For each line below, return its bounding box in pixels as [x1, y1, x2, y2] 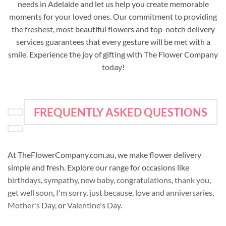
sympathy [44, 175, 78, 185]
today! [101, 62, 125, 72]
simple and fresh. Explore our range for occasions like [8, 162, 189, 172]
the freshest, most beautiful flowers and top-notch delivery [11, 24, 215, 34]
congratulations [117, 175, 172, 185]
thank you [175, 175, 209, 185]
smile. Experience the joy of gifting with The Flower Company [8, 49, 218, 60]
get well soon [8, 187, 53, 197]
